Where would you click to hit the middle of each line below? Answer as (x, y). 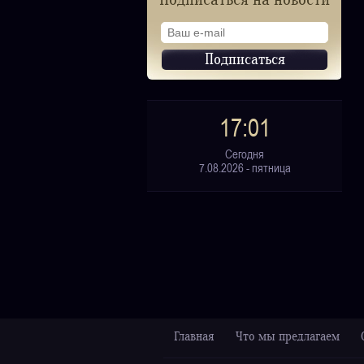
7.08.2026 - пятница (245, 168)
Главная (194, 338)
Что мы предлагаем (288, 338)
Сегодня (245, 154)
